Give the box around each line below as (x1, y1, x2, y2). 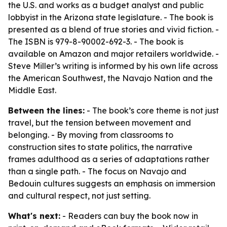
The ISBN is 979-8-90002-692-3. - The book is (8, 36, 183, 47)
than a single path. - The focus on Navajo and (8, 166, 186, 176)
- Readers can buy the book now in (60, 211, 198, 221)
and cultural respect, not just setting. (8, 191, 150, 201)
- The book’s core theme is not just (85, 105, 219, 116)
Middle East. (8, 85, 56, 95)
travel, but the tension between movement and (8, 118, 191, 128)
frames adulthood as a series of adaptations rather (8, 154, 209, 164)
